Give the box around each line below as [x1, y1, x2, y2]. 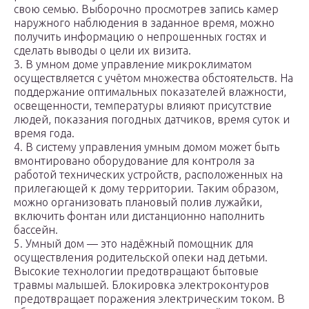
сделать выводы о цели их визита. [14, 44, 191, 57]
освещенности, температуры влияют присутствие [14, 99, 272, 112]
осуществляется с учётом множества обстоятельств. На [14, 72, 293, 85]
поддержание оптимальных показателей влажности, [14, 86, 286, 99]
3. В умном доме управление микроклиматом [14, 58, 252, 71]
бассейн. [14, 223, 58, 237]
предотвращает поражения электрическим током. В [14, 292, 285, 306]
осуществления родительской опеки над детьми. [14, 251, 268, 264]
